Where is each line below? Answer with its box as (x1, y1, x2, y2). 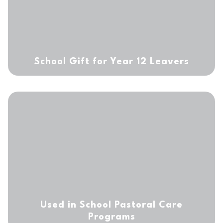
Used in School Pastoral (40, 201, 159, 210)
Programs (88, 213, 135, 222)
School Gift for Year (34, 57, 136, 66)
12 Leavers (136, 57, 189, 66)
